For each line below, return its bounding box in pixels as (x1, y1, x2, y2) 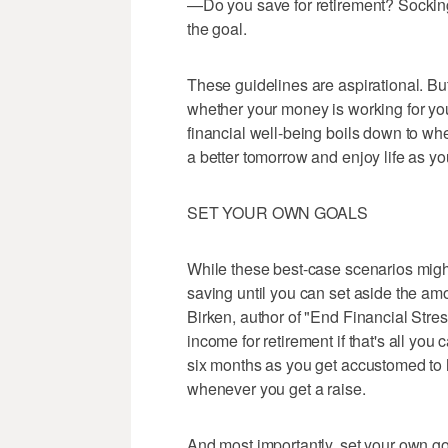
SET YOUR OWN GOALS (187, 201, 368, 225)
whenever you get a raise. (187, 377, 366, 401)
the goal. (187, 17, 247, 41)
